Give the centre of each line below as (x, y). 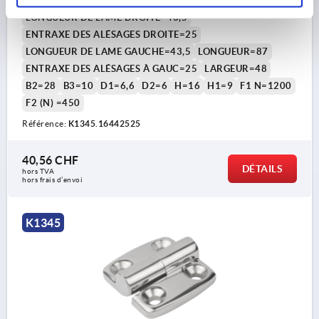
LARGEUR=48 (236, 68)
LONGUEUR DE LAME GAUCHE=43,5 (108, 51)
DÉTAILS (262, 168)
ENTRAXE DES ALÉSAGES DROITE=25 (111, 34)
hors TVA (39, 171)
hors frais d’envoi (52, 179)
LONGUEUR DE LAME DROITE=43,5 (106, 17)
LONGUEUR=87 (233, 51)
